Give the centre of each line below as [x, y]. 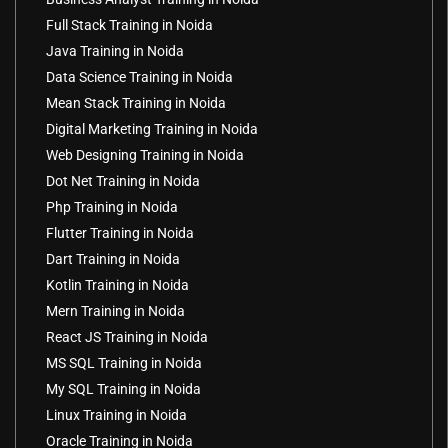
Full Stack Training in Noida [129, 25]
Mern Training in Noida [115, 311]
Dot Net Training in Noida [123, 181]
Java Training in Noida [115, 51]
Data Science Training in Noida [139, 77]
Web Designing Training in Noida [145, 155]
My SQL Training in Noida [123, 389]
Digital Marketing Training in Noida [152, 129]
